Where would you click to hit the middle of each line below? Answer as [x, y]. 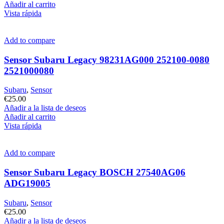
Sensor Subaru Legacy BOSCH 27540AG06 [95, 172]
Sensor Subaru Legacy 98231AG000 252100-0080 [107, 59]
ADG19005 [27, 183]
